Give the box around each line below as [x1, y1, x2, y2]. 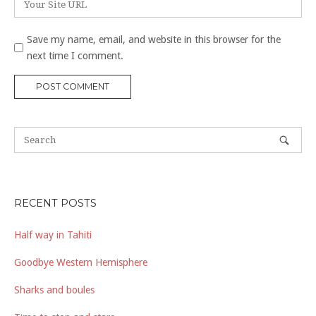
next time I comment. [27, 49, 123, 61]
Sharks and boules [14, 284, 95, 296]
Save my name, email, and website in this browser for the [27, 33, 281, 45]
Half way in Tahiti [14, 229, 92, 241]
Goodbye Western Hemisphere [14, 257, 147, 268]
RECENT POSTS [14, 196, 97, 209]
